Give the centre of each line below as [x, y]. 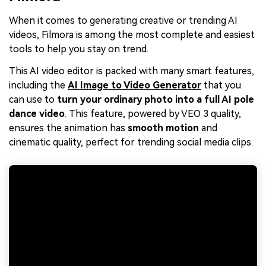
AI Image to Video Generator [134, 85]
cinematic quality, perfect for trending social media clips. [131, 142]
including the [38, 85]
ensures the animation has [68, 128]
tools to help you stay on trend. [79, 49]
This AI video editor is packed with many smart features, [132, 71]
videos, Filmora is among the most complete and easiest [132, 35]
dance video [37, 114]
